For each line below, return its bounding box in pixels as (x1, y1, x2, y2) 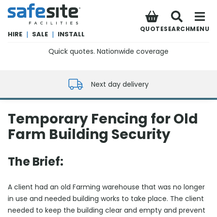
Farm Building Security (8, 125, 170, 144)
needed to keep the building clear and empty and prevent (8, 205, 205, 215)
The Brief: (8, 154, 63, 170)
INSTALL (58, 29, 85, 39)
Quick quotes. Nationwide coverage (48, 46, 169, 56)
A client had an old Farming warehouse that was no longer (8, 182, 205, 192)
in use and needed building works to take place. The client (8, 194, 204, 203)
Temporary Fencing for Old (8, 109, 198, 128)
